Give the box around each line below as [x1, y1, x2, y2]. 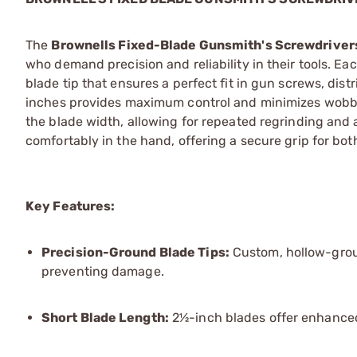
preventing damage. [41, 264, 164, 279]
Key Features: [25, 198, 116, 214]
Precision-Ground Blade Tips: [41, 245, 229, 260]
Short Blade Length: [41, 310, 169, 325]
